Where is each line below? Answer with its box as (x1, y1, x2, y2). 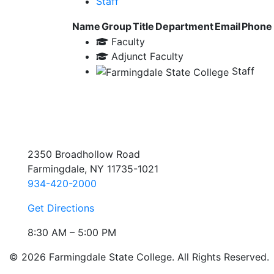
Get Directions (28, 201, 94, 214)
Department (155, 20, 213, 32)
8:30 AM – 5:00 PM (28, 226, 116, 239)
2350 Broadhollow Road (28, 147, 140, 160)
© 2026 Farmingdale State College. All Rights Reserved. (9, 250, 269, 263)
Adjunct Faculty (108, 50, 183, 62)
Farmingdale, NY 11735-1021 (28, 162, 158, 175)
